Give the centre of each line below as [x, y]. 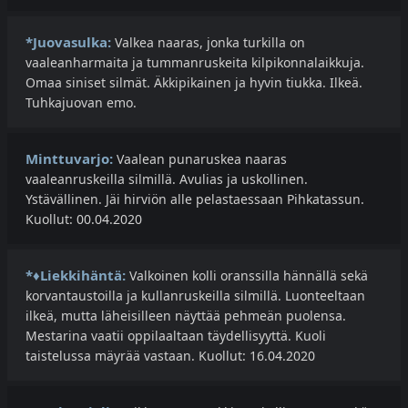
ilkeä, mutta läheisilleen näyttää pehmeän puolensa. [186, 316]
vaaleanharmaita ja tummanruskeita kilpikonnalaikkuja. [195, 63]
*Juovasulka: [68, 42]
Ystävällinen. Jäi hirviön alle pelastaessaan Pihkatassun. [195, 199]
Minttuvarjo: [69, 159]
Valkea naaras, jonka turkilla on [208, 43]
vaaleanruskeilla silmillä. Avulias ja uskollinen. [167, 179]
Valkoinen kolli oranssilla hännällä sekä [247, 276]
